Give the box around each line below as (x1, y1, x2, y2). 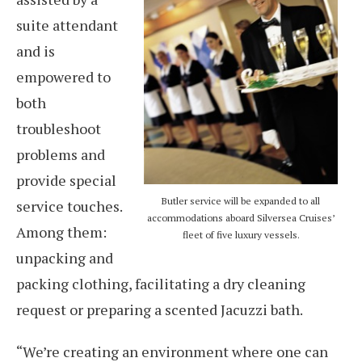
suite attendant (16, 15, 118, 35)
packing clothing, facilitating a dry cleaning (16, 274, 305, 293)
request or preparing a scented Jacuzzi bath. (16, 300, 303, 319)
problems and (16, 145, 105, 164)
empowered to (16, 67, 111, 86)
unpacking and (16, 248, 113, 267)
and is (16, 41, 55, 61)
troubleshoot (16, 119, 101, 138)
